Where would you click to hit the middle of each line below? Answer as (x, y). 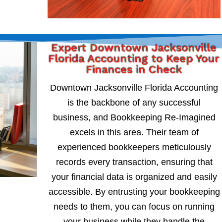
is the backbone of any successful (134, 102)
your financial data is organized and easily (134, 177)
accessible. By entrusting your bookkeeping (134, 192)
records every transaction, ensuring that (134, 162)
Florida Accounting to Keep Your (134, 58)
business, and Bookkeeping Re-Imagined (134, 117)
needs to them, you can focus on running (134, 206)
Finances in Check (134, 69)
